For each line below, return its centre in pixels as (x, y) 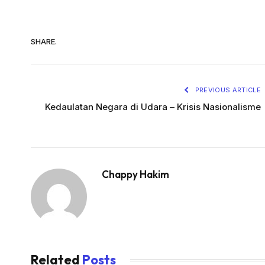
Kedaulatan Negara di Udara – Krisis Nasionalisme (153, 107)
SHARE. (44, 41)
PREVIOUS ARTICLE (227, 90)
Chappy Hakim (135, 174)
